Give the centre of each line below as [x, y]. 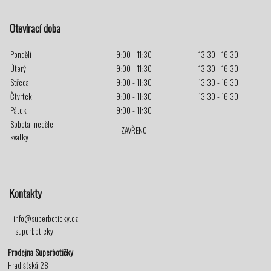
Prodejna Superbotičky [41, 253]
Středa [19, 82]
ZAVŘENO [134, 130]
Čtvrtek [21, 96]
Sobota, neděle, [32, 124]
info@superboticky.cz [46, 219]
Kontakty [26, 193]
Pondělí [20, 54]
